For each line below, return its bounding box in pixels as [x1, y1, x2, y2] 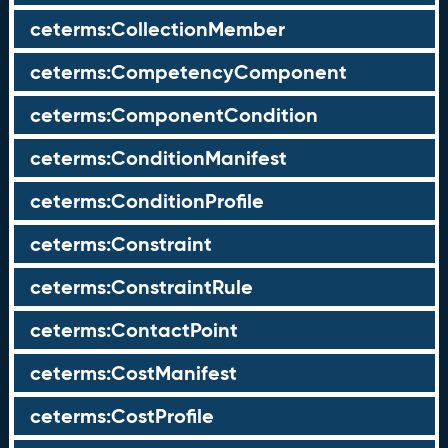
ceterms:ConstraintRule [29, 274, 253, 300]
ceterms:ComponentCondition [29, 102, 318, 128]
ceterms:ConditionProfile [29, 188, 264, 214]
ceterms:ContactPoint [29, 317, 238, 343]
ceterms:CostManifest [29, 360, 237, 386]
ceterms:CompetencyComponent [29, 59, 347, 85]
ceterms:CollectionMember [29, 16, 285, 42]
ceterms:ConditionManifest [29, 145, 287, 171]
